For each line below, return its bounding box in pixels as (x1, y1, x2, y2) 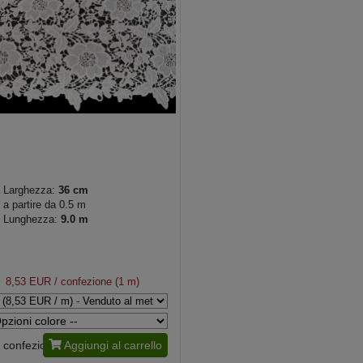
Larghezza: (3, 184, 55, 197)
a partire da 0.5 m (3, 199, 86, 211)
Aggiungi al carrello (63, 339, 162, 352)
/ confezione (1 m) (50, 275, 139, 288)
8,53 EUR (5, 275, 51, 288)
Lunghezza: (3, 213, 61, 226)
